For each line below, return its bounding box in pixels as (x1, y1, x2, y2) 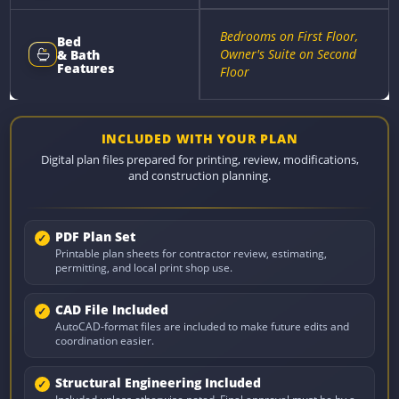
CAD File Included (54, 301, 168, 318)
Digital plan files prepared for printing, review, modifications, (40, 152, 359, 168)
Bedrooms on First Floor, (220, 27, 358, 45)
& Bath (57, 45, 101, 63)
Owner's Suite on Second (220, 45, 356, 62)
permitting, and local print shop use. (54, 260, 232, 274)
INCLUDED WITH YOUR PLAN (101, 130, 298, 148)
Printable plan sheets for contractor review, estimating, (54, 246, 327, 260)
